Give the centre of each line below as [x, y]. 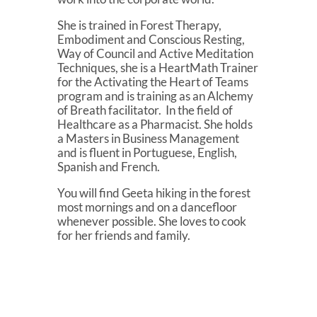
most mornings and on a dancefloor [147, 207]
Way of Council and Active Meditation [155, 53]
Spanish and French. [108, 167]
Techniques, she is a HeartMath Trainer [157, 68]
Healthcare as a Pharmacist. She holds [155, 124]
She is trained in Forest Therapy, [139, 25]
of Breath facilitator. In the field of [145, 110]
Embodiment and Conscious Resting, [151, 39]
